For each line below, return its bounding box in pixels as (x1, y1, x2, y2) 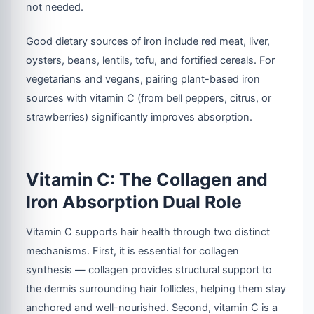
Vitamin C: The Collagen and (26, 168, 268, 190)
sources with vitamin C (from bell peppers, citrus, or (26, 91, 272, 104)
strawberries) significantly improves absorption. (26, 110, 253, 123)
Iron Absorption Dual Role (26, 191, 243, 212)
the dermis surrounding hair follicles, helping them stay (26, 282, 287, 296)
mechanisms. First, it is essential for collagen (26, 245, 240, 258)
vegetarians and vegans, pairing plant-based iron (26, 72, 261, 86)
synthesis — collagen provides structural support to (26, 264, 273, 277)
